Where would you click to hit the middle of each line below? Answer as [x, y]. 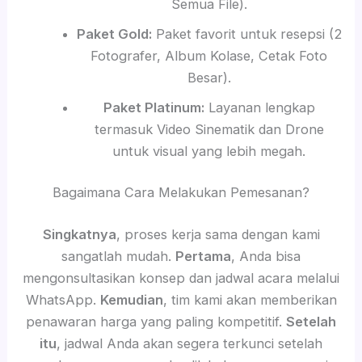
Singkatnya [79, 234]
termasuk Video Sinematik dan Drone [209, 129]
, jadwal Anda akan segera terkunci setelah [189, 343]
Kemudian [131, 299]
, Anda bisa [266, 256]
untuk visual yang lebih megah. [209, 151]
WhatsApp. [63, 299]
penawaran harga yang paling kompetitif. [156, 321]
